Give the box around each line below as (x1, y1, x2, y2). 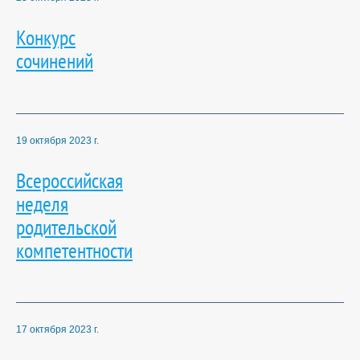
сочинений (16, 47, 93, 75)
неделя (16, 189, 68, 217)
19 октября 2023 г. (16, 134, 99, 146)
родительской (16, 212, 117, 240)
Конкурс (16, 23, 76, 51)
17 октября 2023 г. (16, 324, 99, 336)
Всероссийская (16, 166, 123, 194)
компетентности (16, 235, 133, 264)
